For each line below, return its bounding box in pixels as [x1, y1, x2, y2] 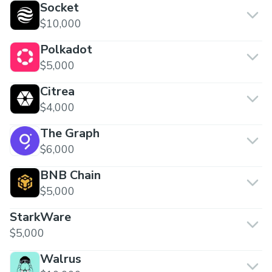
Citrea [40, 83, 75, 100]
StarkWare [10, 209, 71, 225]
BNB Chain [40, 167, 101, 183]
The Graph [40, 125, 100, 141]
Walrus [40, 251, 81, 267]
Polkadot [40, 41, 92, 58]
